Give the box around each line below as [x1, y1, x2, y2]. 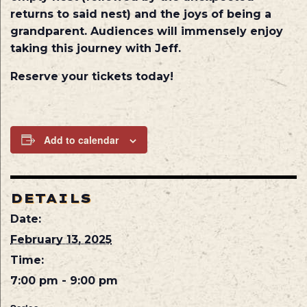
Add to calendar [44, 132, 119, 147]
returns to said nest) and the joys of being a [10, 7, 271, 21]
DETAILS [10, 190, 92, 206]
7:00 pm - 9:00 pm [10, 273, 118, 287]
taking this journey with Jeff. [10, 41, 181, 55]
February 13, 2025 [10, 232, 112, 246]
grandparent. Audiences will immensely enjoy [10, 24, 283, 38]
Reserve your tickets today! [10, 69, 173, 83]
